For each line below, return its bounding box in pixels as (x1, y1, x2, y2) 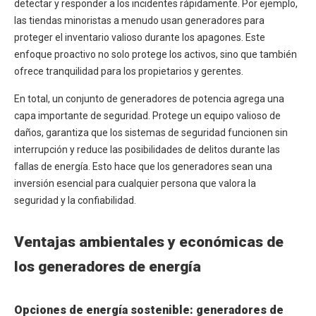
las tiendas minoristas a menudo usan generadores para (14, 15, 265, 27)
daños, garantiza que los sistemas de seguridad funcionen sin (14, 127, 288, 139)
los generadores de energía (14, 258, 201, 276)
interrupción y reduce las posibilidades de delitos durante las (14, 144, 280, 156)
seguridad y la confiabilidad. (14, 195, 136, 207)
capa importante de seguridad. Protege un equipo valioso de (14, 110, 281, 122)
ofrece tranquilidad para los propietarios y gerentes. (14, 66, 243, 78)
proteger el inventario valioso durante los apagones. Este (14, 32, 265, 44)
